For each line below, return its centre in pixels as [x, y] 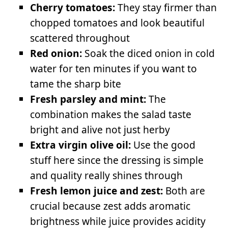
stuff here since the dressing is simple [117, 160]
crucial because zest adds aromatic [110, 206]
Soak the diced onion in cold [149, 53]
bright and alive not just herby [100, 130]
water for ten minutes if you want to [114, 69]
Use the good [163, 145]
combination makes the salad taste [111, 115]
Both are [184, 191]
